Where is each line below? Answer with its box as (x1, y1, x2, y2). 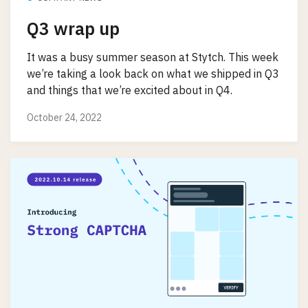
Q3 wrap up (27, 17, 120, 41)
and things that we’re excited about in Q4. (27, 83, 232, 98)
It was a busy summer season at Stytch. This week (27, 50, 278, 65)
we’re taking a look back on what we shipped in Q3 (27, 67, 279, 81)
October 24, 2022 (27, 111, 102, 124)
